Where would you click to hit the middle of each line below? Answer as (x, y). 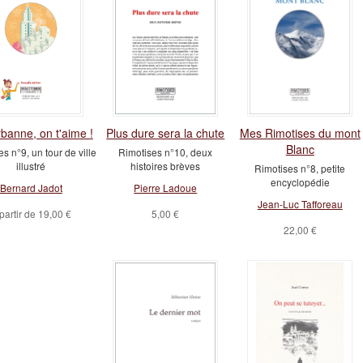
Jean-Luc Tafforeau (300, 204)
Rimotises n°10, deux (166, 152)
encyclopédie (300, 182)
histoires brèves (166, 166)
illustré (31, 166)
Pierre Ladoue (166, 188)
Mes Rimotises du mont (300, 133)
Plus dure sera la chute (166, 133)
